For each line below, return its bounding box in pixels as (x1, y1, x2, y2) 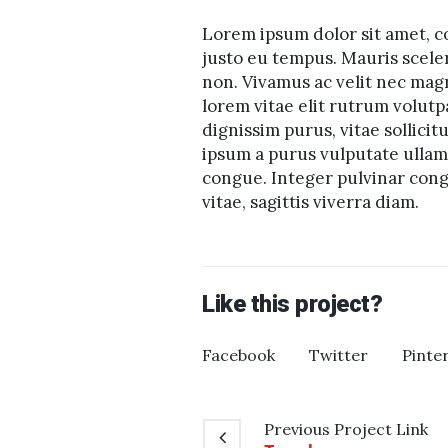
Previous (264, 418, 330, 439)
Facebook (202, 344, 275, 365)
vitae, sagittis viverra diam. (202, 190, 419, 213)
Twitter (309, 344, 368, 365)
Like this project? (202, 289, 382, 318)
